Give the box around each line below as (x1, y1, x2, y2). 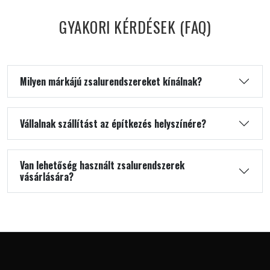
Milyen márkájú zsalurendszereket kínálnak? (20, 74, 202, 89)
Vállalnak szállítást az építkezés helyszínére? (20, 116, 206, 131)
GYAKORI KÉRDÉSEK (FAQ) (59, 16, 211, 38)
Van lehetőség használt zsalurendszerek (20, 158, 184, 172)
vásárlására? (20, 169, 74, 184)
